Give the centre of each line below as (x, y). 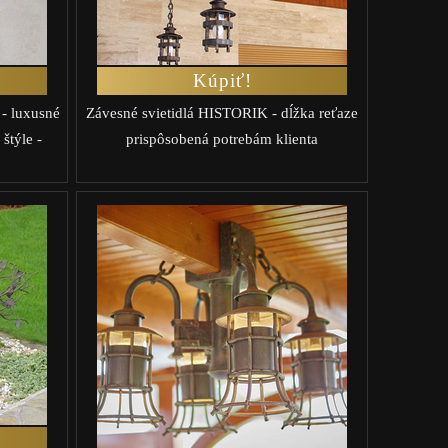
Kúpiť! (222, 80)
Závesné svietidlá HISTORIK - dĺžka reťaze (222, 112)
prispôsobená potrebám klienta (222, 138)
